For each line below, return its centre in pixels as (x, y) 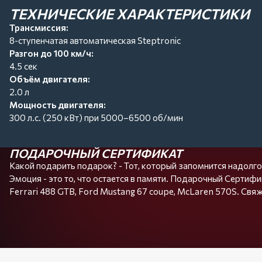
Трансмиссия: (39, 27)
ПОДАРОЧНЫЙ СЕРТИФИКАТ (96, 153)
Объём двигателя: (50, 79)
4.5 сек (23, 66)
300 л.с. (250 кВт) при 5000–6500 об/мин (96, 118)
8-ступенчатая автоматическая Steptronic (95, 40)
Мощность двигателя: (58, 105)
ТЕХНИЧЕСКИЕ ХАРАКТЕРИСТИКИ (130, 14)
